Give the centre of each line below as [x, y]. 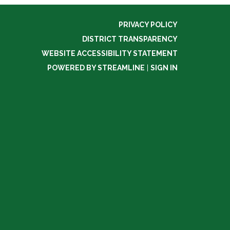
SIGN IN [164, 68]
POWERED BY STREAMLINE [96, 68]
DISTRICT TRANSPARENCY [130, 39]
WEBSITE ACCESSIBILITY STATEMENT [110, 53]
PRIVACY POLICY [148, 24]
